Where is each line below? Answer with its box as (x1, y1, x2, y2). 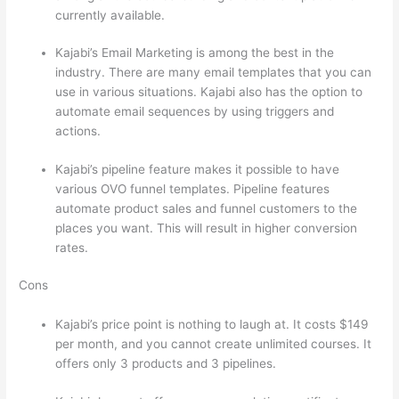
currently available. (55, 7, 166, 22)
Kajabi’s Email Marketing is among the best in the (55, 45, 335, 61)
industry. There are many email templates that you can (55, 65, 372, 80)
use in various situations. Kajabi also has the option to (55, 85, 363, 100)
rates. (55, 240, 89, 255)
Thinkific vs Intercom (104, 124, 225, 139)
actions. (55, 124, 105, 139)
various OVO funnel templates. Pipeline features (55, 181, 330, 196)
